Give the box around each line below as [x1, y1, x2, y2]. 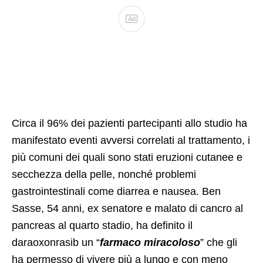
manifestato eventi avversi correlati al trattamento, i [12, 134, 250, 147]
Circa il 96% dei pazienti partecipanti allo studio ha [12, 117, 247, 130]
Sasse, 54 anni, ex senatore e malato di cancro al [12, 203, 243, 215]
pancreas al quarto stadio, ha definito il [12, 220, 193, 232]
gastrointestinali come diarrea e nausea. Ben [12, 186, 221, 198]
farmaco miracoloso [100, 237, 200, 249]
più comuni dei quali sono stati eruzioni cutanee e [12, 151, 242, 164]
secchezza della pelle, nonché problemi [12, 168, 196, 181]
